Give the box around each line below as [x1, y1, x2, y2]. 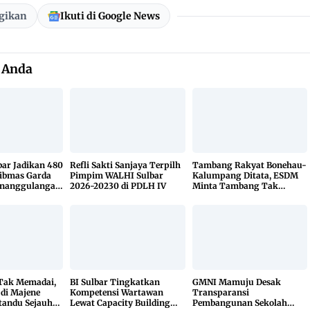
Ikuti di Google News [60, 10, 160, 23]
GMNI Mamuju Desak [192, 276, 281, 287]
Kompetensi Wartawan [70, 286, 163, 298]
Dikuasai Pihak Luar [192, 191, 277, 202]
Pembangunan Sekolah [192, 297, 287, 308]
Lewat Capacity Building [70, 297, 170, 308]
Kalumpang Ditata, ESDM [192, 170, 298, 181]
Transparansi [192, 286, 249, 298]
